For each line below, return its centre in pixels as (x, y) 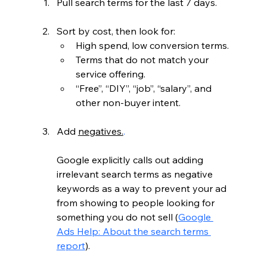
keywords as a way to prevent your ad (142, 188)
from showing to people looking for (136, 202)
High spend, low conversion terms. (152, 45)
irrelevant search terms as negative (136, 174)
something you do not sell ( (117, 217)
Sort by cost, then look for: (116, 31)
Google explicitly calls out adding (131, 159)
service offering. (110, 74)
